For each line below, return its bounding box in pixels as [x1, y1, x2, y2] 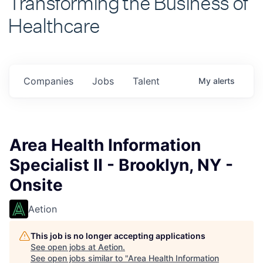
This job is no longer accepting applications [31, 230, 205, 241]
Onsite [9, 174, 63, 195]
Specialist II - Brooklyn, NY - [9, 154, 233, 175]
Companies [23, 75, 73, 87]
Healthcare [8, 6, 100, 38]
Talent [133, 75, 160, 87]
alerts [213, 75, 235, 86]
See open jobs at [31, 241, 98, 252]
